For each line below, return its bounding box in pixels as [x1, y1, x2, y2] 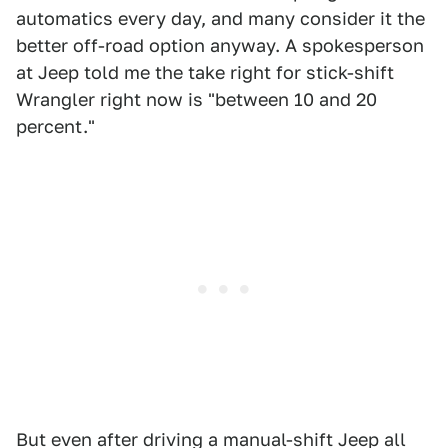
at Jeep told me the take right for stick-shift [16, 62, 394, 83]
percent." [16, 116, 95, 137]
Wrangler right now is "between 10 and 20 [16, 89, 377, 110]
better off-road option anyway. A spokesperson [16, 35, 424, 56]
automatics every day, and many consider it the [16, 8, 425, 29]
